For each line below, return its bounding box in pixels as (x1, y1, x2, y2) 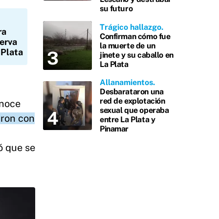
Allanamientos (100, 78, 153, 87)
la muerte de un (100, 41, 155, 50)
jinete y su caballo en (100, 50, 174, 60)
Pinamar (100, 124, 129, 133)
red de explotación (100, 96, 165, 106)
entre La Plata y (100, 115, 155, 124)
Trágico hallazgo (100, 22, 161, 32)
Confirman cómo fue (100, 31, 171, 41)
